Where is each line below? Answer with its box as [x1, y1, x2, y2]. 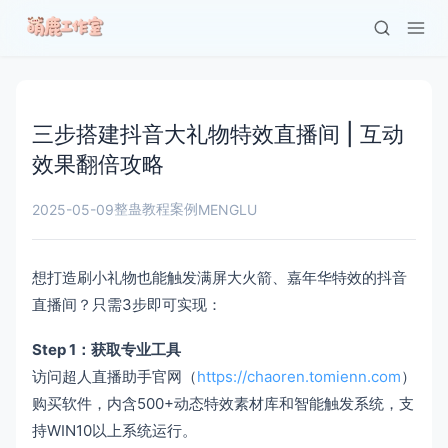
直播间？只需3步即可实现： [32, 295, 222, 314]
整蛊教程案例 [114, 200, 198, 217]
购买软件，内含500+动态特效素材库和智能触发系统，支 [32, 394, 414, 413]
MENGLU [198, 201, 257, 218]
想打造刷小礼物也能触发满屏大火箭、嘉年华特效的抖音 [32, 268, 407, 287]
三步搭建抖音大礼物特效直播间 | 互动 [32, 121, 404, 147]
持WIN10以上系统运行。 [32, 421, 197, 440]
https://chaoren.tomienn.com [197, 367, 401, 386]
